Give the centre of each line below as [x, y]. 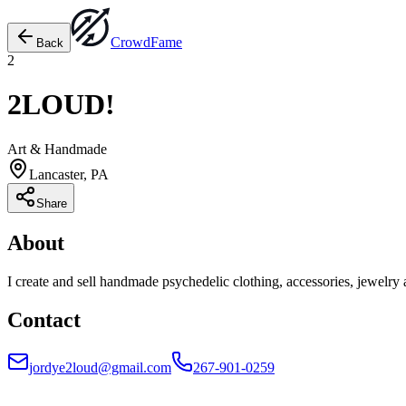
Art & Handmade [57, 149]
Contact [44, 319]
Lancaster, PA [69, 174]
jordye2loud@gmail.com [100, 367]
